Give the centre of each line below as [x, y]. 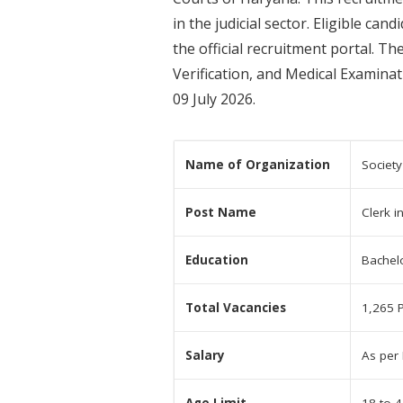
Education [217, 260]
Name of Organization [258, 165]
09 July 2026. [214, 99]
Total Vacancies [236, 308]
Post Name [221, 213]
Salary [205, 356]
